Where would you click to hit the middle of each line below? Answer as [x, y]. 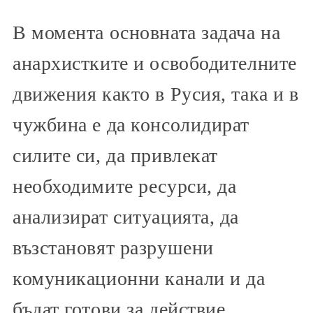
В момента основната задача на [147, 33]
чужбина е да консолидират [131, 125]
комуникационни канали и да [139, 279]
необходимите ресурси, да [125, 187]
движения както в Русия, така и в [156, 94]
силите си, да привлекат [115, 156]
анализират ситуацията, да [126, 217]
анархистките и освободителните [155, 64]
